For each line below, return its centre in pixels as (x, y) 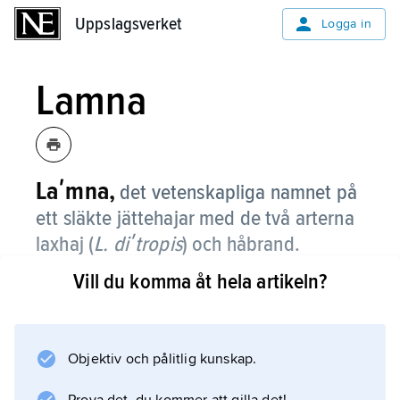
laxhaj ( (65, 244)
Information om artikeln (171, 352)
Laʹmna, (76, 191)
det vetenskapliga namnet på (239, 192)
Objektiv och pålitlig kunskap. (162, 359)
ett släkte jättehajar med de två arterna (195, 218)
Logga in (346, 24)
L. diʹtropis (138, 244)
